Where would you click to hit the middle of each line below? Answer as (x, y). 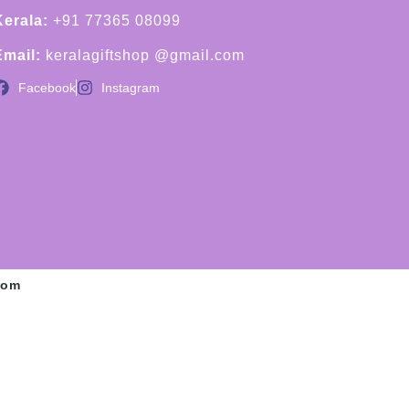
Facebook (47, 88)
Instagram (131, 88)
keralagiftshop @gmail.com (143, 56)
